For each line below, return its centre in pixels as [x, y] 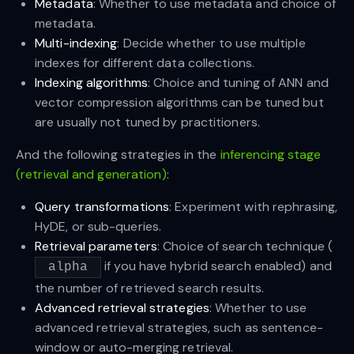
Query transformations [102, 207]
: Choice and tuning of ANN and [238, 83]
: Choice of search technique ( [245, 247]
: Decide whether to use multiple [211, 43]
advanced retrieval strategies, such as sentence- [179, 327]
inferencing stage [271, 155]
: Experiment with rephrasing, [254, 207]
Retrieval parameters [96, 247]
